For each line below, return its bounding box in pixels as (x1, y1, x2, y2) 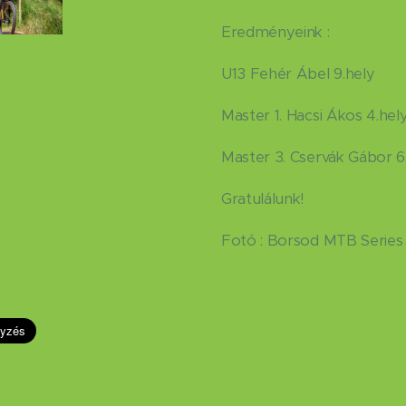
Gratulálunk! (221, 189, 304, 208)
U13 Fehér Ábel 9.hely (221, 64, 375, 83)
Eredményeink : (221, 23, 330, 42)
